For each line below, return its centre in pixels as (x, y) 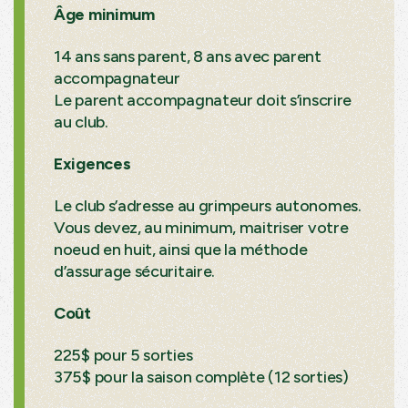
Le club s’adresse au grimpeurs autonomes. (208, 205)
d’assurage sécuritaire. (135, 271)
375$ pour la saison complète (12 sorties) (201, 377)
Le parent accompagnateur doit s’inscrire (203, 100)
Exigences (92, 163)
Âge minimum (106, 14)
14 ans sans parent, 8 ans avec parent (188, 56)
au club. (81, 122)
